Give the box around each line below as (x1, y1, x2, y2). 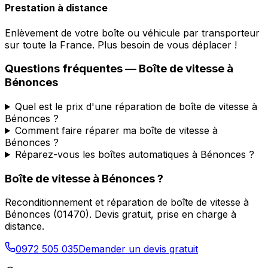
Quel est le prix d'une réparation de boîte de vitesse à (14, 100, 257, 112)
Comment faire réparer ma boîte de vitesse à (14, 124, 218, 136)
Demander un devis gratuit (78, 243, 198, 255)
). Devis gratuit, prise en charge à (86, 208, 236, 221)
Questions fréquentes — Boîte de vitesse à (5, 62, 233, 76)
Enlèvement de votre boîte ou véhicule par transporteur (5, 26, 260, 39)
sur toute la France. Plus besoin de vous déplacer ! (5, 38, 237, 51)
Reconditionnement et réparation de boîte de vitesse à (5, 196, 249, 209)
